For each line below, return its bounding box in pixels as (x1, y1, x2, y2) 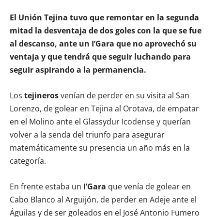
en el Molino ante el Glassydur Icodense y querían (10, 116, 191, 127)
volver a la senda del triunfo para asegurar (10, 129, 165, 140)
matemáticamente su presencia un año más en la (10, 142, 190, 153)
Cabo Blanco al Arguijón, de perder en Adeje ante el (10, 194, 197, 205)
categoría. (10, 155, 46, 166)
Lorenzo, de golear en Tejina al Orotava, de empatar (10, 103, 199, 114)
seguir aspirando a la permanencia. (10, 64, 146, 75)
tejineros (24, 90, 59, 101)
